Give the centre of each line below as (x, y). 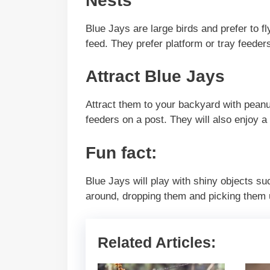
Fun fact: (121, 152)
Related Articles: (157, 243)
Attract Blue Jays (155, 77)
